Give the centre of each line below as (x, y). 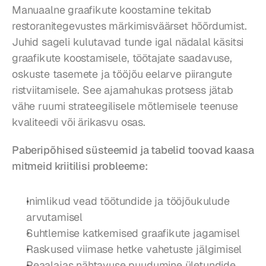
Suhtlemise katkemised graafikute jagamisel (133, 233)
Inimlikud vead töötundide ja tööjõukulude (128, 201)
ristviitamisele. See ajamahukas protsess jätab (123, 90)
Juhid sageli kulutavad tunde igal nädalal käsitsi (128, 42)
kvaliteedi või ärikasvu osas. (79, 122)
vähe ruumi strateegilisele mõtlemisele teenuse (125, 106)
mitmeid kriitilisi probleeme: (80, 166)
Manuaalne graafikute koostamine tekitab (112, 10)
